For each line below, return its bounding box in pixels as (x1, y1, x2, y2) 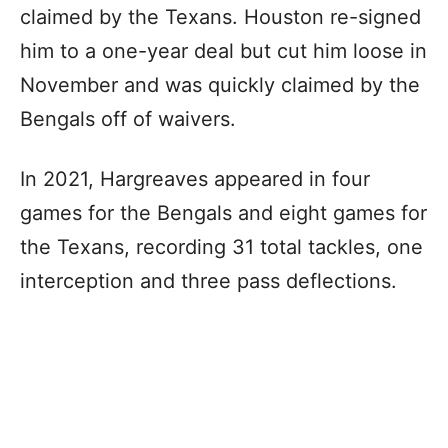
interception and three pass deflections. (20, 268, 397, 293)
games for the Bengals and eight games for (20, 200, 427, 225)
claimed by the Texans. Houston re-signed (20, 4, 421, 29)
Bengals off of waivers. (20, 106, 242, 131)
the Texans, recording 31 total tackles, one (20, 234, 423, 259)
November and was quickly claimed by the (20, 72, 420, 97)
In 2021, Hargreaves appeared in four (20, 166, 370, 191)
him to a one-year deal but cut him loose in (20, 38, 427, 63)
